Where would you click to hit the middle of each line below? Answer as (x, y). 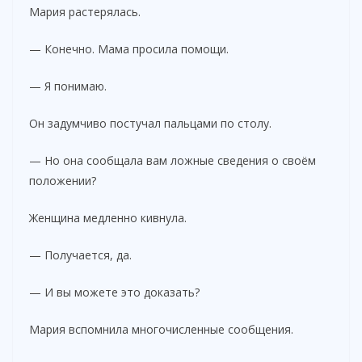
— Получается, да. (80, 255)
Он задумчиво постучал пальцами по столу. (150, 123)
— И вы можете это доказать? (114, 292)
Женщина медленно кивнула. (108, 217)
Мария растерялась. (85, 11)
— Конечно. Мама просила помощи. (129, 48)
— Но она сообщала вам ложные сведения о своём (173, 160)
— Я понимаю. (68, 86)
